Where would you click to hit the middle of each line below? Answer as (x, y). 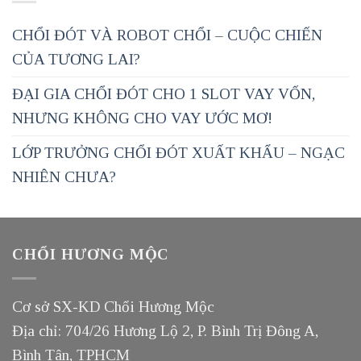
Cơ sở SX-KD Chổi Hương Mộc (113, 306)
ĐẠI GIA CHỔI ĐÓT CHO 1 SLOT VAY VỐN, (164, 94)
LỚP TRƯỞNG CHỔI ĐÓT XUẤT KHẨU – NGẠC (178, 153)
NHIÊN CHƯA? (64, 177)
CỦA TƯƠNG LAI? (76, 60)
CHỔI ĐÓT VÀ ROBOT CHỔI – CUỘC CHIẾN (167, 35)
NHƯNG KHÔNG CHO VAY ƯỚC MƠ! (142, 118)
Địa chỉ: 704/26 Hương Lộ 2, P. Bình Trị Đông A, (165, 330)
